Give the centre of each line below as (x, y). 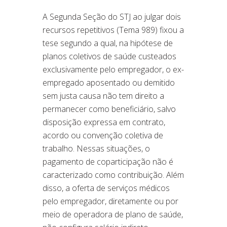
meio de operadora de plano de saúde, (113, 215)
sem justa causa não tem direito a (103, 96)
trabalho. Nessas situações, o (96, 149)
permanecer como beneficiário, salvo (109, 109)
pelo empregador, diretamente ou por (110, 201)
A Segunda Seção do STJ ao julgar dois (112, 17)
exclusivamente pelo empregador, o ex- (113, 70)
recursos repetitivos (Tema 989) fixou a (113, 30)
